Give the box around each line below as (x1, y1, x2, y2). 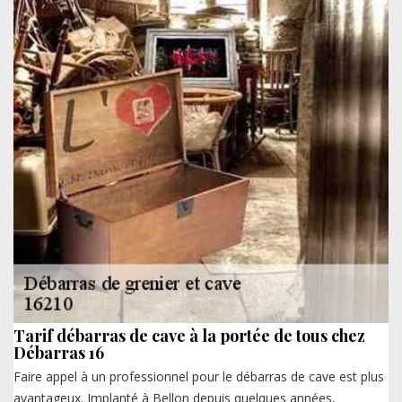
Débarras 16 (13, 341, 104, 363)
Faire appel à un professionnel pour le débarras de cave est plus (13, 367, 384, 385)
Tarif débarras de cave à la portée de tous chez (13, 324, 365, 346)
